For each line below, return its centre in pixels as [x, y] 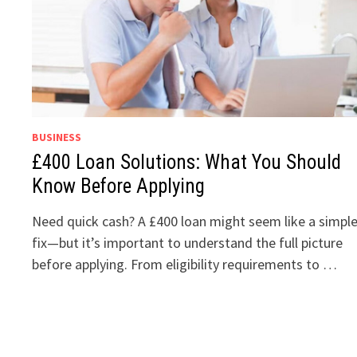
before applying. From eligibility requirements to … [185, 265]
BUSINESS [57, 137]
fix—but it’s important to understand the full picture [188, 243]
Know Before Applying [119, 186]
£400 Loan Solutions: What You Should [187, 163]
